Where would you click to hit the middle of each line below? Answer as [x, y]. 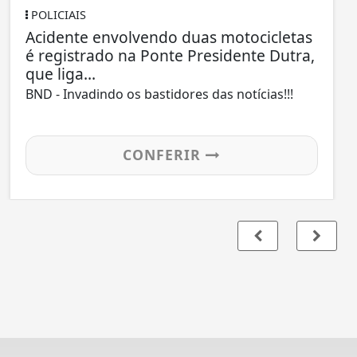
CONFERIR [164, 155]
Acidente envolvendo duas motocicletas [169, 37]
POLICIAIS [57, 15]
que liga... [60, 74]
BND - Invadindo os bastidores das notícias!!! [159, 94]
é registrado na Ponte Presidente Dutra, [170, 56]
